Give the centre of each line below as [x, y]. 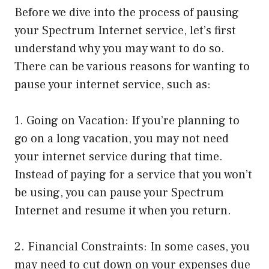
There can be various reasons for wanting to [132, 66]
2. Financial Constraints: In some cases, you [132, 246]
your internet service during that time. [119, 156]
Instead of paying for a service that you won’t [133, 174]
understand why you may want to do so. [119, 48]
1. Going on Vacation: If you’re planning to [127, 120]
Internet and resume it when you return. [123, 210]
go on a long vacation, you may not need [122, 138]
